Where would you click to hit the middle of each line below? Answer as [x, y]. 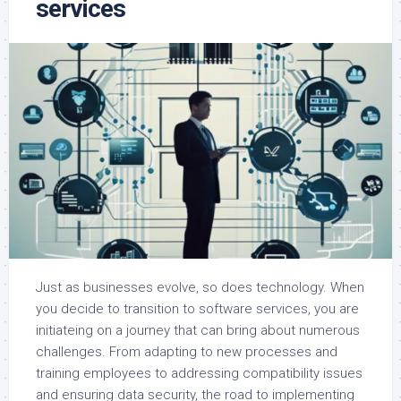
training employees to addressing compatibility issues [199, 373]
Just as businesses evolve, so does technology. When [200, 287]
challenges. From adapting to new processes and [187, 351]
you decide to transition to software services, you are [197, 308]
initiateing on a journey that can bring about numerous [198, 330]
